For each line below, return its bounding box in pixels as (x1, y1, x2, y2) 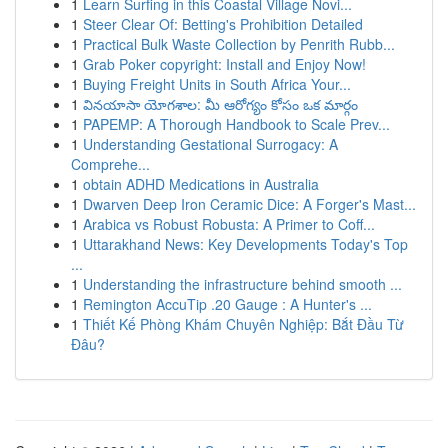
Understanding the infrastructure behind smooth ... (83, 274, 402, 294)
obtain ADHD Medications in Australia (83, 174, 319, 194)
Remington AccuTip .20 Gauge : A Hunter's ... (83, 294, 372, 314)
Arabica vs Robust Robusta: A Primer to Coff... (83, 214, 375, 234)
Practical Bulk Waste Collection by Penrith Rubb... (83, 34, 395, 54)
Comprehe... (71, 154, 150, 174)
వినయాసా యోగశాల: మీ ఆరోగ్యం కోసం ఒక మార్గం (83, 94, 358, 114)
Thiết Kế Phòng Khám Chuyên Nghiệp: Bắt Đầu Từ (83, 314, 404, 334)
